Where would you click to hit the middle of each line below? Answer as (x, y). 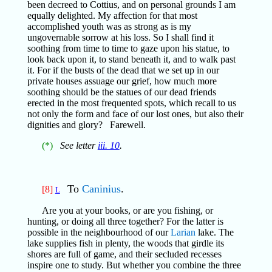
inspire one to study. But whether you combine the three (134, 265)
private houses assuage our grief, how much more (122, 81)
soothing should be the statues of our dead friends (121, 92)
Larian (183, 232)
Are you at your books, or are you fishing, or (127, 210)
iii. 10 (108, 145)
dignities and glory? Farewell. (86, 125)
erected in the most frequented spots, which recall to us (131, 103)
